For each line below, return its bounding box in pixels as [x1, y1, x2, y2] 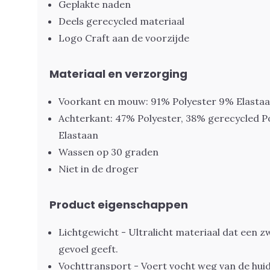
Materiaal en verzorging [49, 66, 187, 81]
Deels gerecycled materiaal [58, 15, 184, 27]
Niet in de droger [58, 163, 139, 175]
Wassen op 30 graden [58, 146, 159, 158]
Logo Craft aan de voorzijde [58, 32, 189, 44]
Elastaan [58, 129, 98, 141]
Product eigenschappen [49, 197, 188, 212]
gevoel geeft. [58, 243, 118, 255]
